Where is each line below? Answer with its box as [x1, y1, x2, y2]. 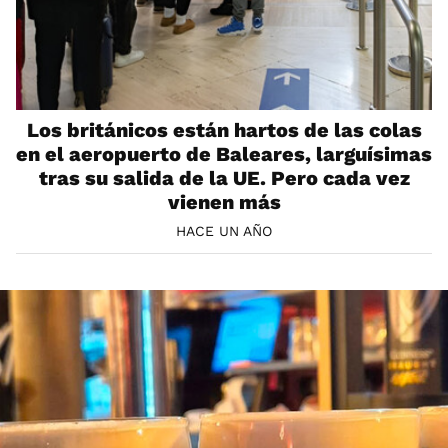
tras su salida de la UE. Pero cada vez [38, 165, 410, 190]
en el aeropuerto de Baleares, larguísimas [16, 141, 432, 166]
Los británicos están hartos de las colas [26, 117, 422, 142]
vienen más [167, 189, 281, 214]
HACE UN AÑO [176, 223, 272, 240]
